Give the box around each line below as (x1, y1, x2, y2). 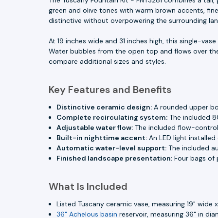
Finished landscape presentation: (56, 153, 173, 163)
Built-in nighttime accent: (56, 133, 147, 142)
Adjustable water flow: (56, 123, 133, 132)
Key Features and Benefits (49, 83, 171, 96)
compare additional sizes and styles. (49, 56, 166, 66)
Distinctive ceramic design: (56, 102, 152, 111)
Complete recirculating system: (56, 112, 168, 122)
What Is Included (49, 180, 127, 193)
